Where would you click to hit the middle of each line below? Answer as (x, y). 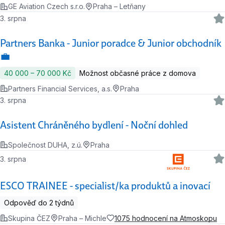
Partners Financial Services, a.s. (60, 88)
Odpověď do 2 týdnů (39, 202)
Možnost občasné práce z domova (138, 73)
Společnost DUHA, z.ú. (45, 145)
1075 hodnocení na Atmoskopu (166, 218)
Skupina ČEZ (29, 218)
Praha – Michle (82, 218)
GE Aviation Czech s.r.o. (46, 7)
